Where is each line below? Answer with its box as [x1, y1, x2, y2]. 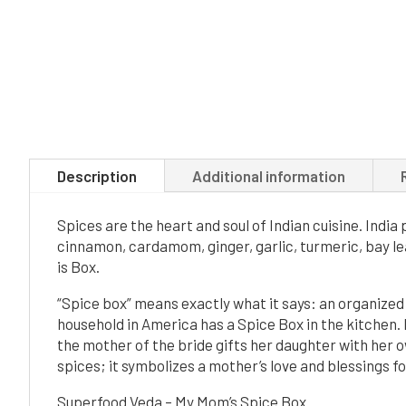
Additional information [192, 166, 345, 185]
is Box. [57, 256, 100, 275]
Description [57, 166, 137, 185]
